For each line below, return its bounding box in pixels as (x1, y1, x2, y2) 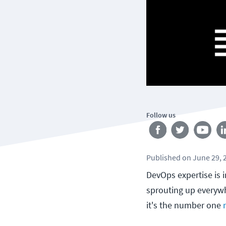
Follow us (146, 110, 176, 120)
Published (146, 152, 181, 162)
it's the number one (146, 199, 223, 211)
